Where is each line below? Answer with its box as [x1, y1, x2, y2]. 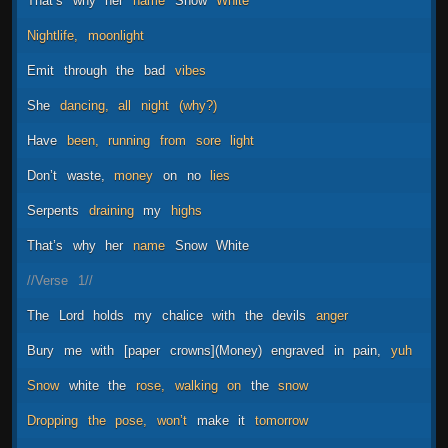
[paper [123, 342, 160, 358]
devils [272, 307, 307, 323]
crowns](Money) [169, 342, 262, 358]
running [108, 132, 151, 148]
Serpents [27, 202, 79, 218]
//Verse [27, 272, 68, 288]
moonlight [87, 27, 144, 43]
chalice [161, 307, 203, 323]
